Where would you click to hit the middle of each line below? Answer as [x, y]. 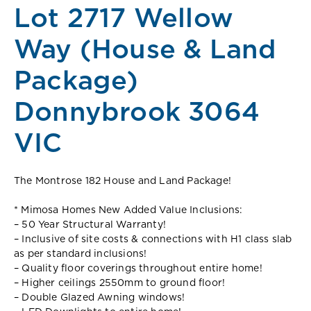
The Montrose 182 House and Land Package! [123, 181]
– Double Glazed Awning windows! [100, 297]
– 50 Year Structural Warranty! [90, 225]
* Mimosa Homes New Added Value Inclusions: [128, 210]
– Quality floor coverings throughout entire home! [138, 268]
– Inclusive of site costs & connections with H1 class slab [153, 239]
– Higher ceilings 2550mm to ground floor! [120, 283]
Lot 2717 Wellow [124, 19]
